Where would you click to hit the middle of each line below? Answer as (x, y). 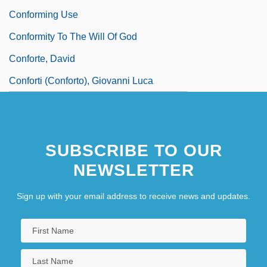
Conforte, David (42, 58)
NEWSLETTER (133, 170)
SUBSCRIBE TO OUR (133, 150)
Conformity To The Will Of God (73, 36)
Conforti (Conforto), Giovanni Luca (81, 80)
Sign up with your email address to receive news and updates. (133, 196)
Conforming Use (44, 14)
